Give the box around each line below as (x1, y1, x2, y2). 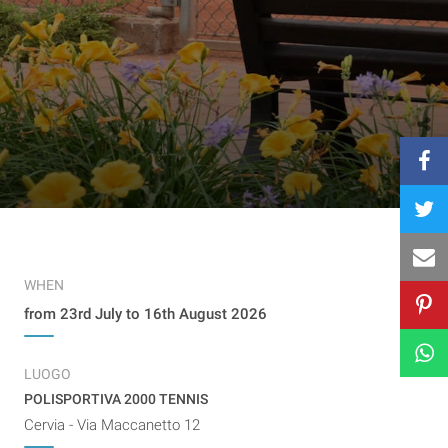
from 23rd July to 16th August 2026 (24, 304, 267, 323)
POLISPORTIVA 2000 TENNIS (24, 390, 208, 407)
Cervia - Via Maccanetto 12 (24, 415, 200, 434)
